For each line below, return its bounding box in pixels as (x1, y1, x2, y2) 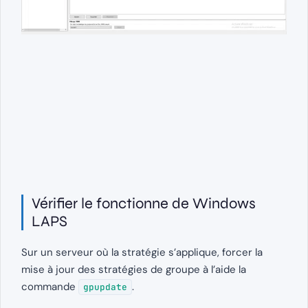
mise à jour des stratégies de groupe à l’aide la (21, 263, 246, 277)
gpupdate (83, 281, 127, 294)
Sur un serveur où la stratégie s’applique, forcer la (21, 245, 263, 260)
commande (21, 280, 78, 294)
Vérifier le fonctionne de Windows (32, 195, 256, 213)
